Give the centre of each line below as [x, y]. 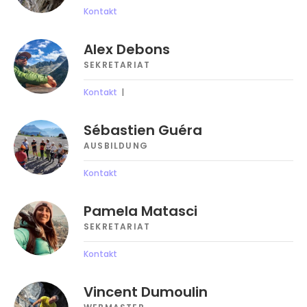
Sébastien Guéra [143, 131]
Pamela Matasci [140, 211]
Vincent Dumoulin [146, 292]
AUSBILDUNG [116, 146]
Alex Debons [127, 50]
